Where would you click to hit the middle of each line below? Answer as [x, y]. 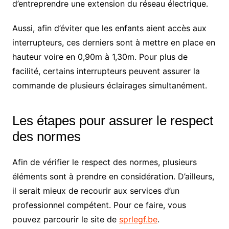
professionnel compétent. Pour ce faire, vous [99, 205]
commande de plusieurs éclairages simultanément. [109, 86]
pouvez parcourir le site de [65, 220]
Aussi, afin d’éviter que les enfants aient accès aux [109, 28]
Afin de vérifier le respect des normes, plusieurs [104, 162]
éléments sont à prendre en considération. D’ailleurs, [113, 177]
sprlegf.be [138, 220]
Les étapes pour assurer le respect [112, 121]
